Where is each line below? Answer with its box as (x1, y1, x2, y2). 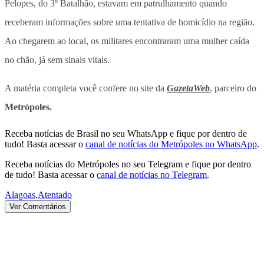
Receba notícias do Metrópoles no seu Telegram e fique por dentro (5, 159, 251, 169)
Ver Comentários (9, 202, 66, 211)
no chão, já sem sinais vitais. (5, 54, 110, 65)
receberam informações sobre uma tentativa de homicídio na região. (5, 16, 255, 27)
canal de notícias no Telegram (97, 169, 207, 180)
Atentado (38, 189, 72, 200)
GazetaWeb (167, 82, 210, 93)
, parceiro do (210, 82, 256, 93)
